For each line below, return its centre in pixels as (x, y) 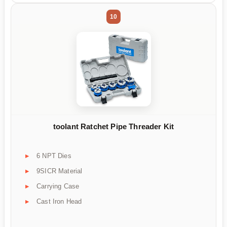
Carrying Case (58, 186)
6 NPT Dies (54, 156)
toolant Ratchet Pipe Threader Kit (113, 127)
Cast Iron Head (59, 201)
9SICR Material (60, 171)
